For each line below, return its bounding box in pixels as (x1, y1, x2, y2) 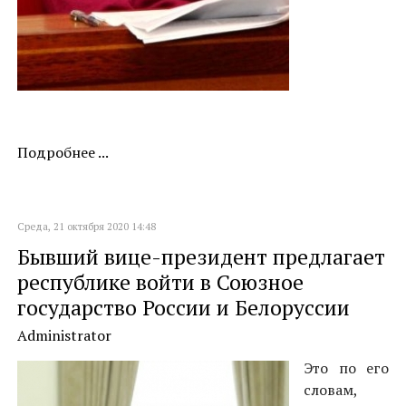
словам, (304, 380, 358, 400)
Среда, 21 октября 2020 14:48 (17, 220, 156, 233)
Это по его (304, 358, 389, 378)
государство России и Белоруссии (17, 294, 350, 322)
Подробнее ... (17, 142, 109, 162)
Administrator (17, 325, 111, 345)
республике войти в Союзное (17, 268, 304, 296)
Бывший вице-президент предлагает (17, 243, 385, 271)
